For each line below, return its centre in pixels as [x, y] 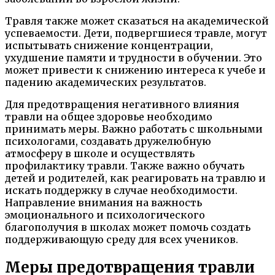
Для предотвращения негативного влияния [122, 104]
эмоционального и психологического [105, 215]
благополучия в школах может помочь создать [128, 227]
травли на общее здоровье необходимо [109, 116]
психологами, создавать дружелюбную [108, 141]
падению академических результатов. [106, 82]
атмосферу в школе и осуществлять [100, 153]
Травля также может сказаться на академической [137, 21]
